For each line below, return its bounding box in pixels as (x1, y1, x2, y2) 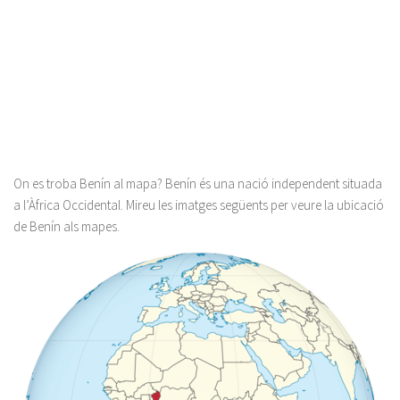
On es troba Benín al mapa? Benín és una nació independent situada (13, 175, 382, 192)
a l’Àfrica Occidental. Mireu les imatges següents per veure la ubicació (13, 196, 384, 213)
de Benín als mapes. (13, 218, 120, 235)
